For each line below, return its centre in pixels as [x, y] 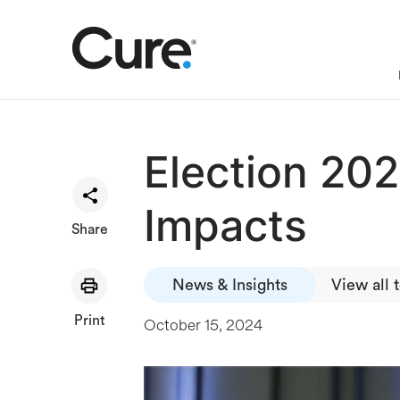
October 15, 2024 [203, 325]
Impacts [225, 225]
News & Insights [230, 284]
